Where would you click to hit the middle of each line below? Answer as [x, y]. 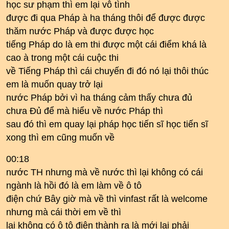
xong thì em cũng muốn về [60, 138]
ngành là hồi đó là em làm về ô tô [74, 186]
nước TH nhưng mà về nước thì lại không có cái [105, 172]
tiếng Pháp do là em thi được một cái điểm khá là [106, 44]
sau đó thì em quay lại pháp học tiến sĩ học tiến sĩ [107, 124]
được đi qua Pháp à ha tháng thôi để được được [106, 18]
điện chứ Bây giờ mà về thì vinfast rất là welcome [107, 199]
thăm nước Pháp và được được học [80, 31]
